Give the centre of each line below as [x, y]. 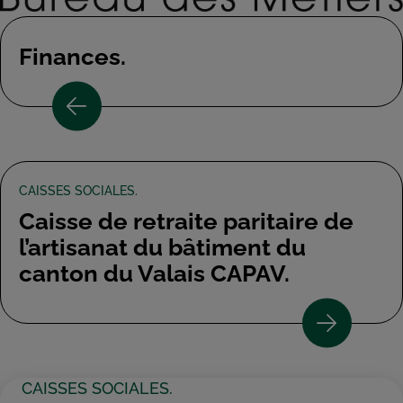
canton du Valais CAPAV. [154, 273]
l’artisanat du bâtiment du [162, 247]
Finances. [72, 56]
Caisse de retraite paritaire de [186, 221]
